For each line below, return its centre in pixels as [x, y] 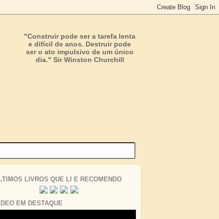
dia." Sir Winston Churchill [80, 60]
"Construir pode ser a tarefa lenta [80, 36]
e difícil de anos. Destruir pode [80, 44]
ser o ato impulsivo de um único [80, 52]
